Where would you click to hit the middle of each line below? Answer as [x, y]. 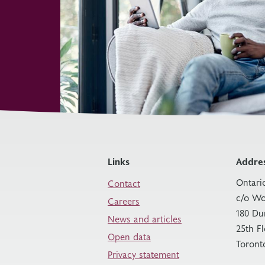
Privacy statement [143, 254]
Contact [124, 183]
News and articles [145, 218]
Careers [124, 201]
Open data [129, 236]
